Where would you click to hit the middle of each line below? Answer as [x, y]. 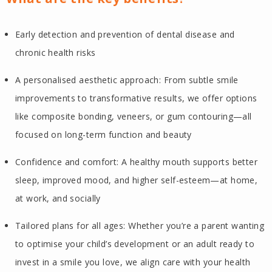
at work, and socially [58, 199]
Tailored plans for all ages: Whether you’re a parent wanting [140, 226]
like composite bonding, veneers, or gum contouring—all [134, 117]
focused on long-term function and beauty [104, 135]
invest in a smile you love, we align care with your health [133, 262]
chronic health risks [56, 53]
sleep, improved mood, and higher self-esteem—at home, [137, 180]
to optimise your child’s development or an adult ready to [135, 244]
